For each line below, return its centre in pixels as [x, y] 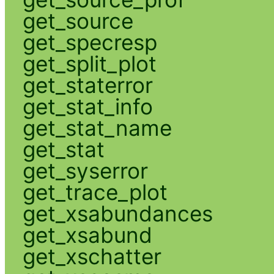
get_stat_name [97, 128]
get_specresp [90, 42]
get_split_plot [89, 63]
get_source [78, 20]
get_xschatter [92, 256]
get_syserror [85, 170]
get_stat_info [87, 106]
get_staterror [87, 85]
